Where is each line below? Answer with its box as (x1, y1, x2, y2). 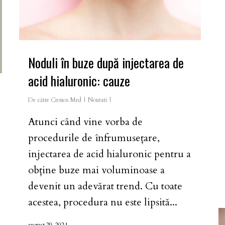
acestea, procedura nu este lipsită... (28, 195, 177, 209)
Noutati (88, 95, 107, 104)
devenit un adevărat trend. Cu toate (28, 179, 182, 193)
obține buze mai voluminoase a (28, 163, 165, 177)
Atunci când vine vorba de (28, 115, 143, 129)
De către (28, 95, 49, 104)
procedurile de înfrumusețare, (28, 131, 160, 145)
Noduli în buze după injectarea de (28, 52, 184, 72)
